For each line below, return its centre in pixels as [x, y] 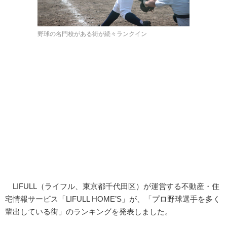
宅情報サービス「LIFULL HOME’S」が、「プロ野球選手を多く [113, 199]
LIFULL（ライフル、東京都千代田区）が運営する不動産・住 [112, 186]
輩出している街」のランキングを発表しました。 [89, 211]
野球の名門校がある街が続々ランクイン [92, 34]
